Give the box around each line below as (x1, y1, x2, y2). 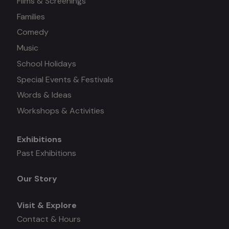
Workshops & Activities (16, 105, 104, 116)
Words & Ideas (16, 89, 72, 101)
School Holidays (16, 58, 76, 69)
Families (16, 11, 45, 22)
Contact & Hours (16, 213, 81, 224)
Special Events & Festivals (16, 74, 113, 85)
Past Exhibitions (16, 147, 76, 158)
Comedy (16, 27, 49, 38)
